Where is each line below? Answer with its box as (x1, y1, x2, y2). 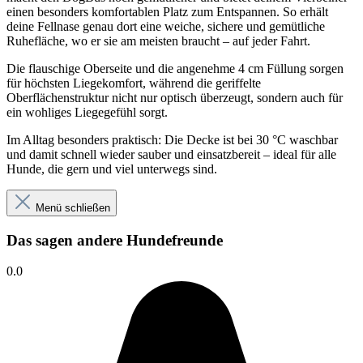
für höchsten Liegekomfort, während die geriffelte (6, 76, 261, 91)
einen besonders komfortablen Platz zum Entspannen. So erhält (6, 5, 328, 19)
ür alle (305, 147, 336, 162)
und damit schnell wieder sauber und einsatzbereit (6, 147, 263, 162)
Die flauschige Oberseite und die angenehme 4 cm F (6, 62, 274, 76)
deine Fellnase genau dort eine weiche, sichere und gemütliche (6, 19, 325, 34)
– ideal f (263, 147, 305, 162)
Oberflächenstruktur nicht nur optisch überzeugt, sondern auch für (6, 91, 343, 105)
